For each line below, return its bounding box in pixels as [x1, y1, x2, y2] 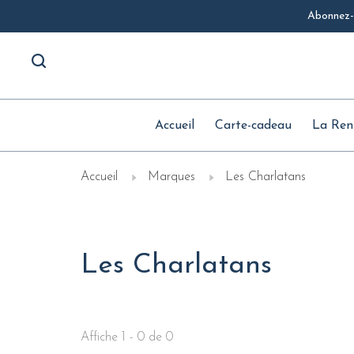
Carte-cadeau [214, 119, 292, 132]
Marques [148, 170, 195, 183]
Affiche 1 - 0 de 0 [81, 331, 173, 345]
